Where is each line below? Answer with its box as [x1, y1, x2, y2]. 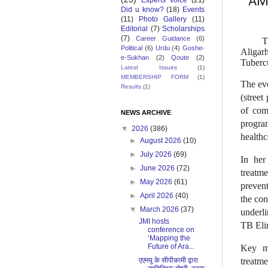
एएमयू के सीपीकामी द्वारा [138, 256, 198, 265]
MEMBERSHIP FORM [121, 74, 188, 81]
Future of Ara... [147, 242, 194, 251]
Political [121, 44, 142, 52]
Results [121, 83, 141, 90]
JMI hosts [138, 217, 169, 226]
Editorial [121, 25, 148, 33]
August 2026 [140, 136, 184, 145]
